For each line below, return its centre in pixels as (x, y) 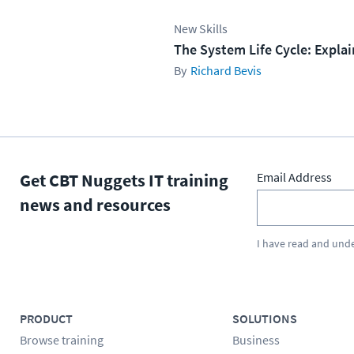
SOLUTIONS (264, 318)
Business (256, 339)
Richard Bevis (226, 70)
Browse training (62, 339)
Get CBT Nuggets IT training (124, 180)
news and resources (95, 204)
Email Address (294, 177)
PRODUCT (46, 318)
